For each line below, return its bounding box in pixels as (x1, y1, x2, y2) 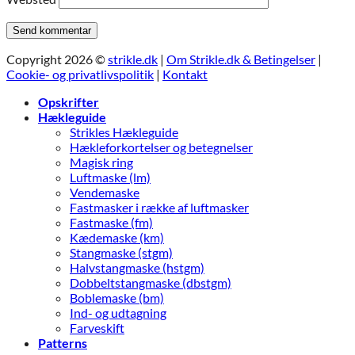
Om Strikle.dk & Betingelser (166, 52, 315, 67)
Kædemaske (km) (70, 230, 164, 246)
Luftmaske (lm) (70, 170, 151, 185)
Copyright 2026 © (6, 52, 108, 67)
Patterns (38, 335, 87, 351)
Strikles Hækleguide (70, 124, 178, 140)
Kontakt (162, 67, 208, 82)
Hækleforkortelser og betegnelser (70, 139, 253, 155)
